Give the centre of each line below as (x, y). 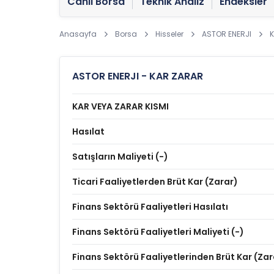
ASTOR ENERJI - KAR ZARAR (138, 76)
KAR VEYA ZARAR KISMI (120, 106)
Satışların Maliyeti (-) (120, 157)
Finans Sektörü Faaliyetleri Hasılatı (150, 207)
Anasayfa (78, 34)
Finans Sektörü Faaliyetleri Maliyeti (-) (158, 232)
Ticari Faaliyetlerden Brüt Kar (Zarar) (155, 182)
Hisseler (169, 34)
